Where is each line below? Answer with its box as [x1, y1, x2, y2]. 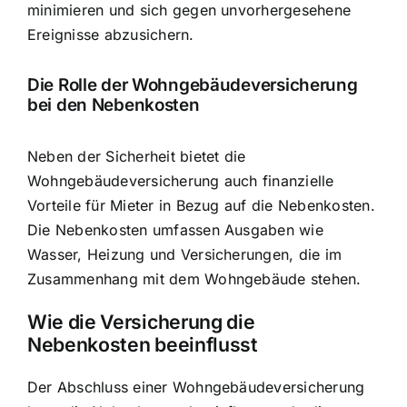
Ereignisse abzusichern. [27, 25, 194, 44]
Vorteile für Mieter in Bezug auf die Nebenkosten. [27, 195, 375, 214]
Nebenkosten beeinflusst [27, 332, 258, 356]
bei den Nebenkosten [27, 94, 200, 116]
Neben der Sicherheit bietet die [27, 146, 246, 165]
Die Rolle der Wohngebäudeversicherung [27, 74, 358, 96]
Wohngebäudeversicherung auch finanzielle [27, 171, 334, 190]
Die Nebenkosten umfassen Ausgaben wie [27, 220, 323, 239]
